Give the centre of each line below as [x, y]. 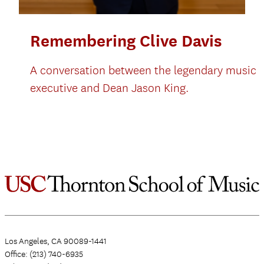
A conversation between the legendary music [143, 71]
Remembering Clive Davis [126, 41]
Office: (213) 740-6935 [44, 254]
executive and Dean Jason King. [110, 88]
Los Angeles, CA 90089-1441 [56, 241]
